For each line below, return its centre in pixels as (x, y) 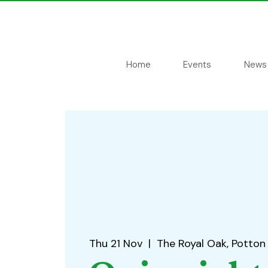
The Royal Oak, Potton (211, 244)
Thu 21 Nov (115, 244)
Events (197, 65)
